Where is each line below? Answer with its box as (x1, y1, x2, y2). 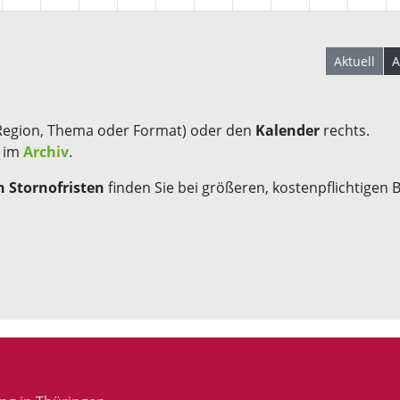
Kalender (255, 120, 320, 140)
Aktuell (334, 52, 375, 70)
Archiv (23, 141, 69, 162)
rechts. (320, 120, 370, 140)
